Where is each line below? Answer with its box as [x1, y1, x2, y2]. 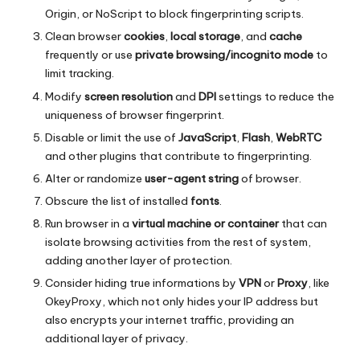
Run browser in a [45, 215, 132, 231]
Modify [45, 88, 84, 104]
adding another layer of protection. [45, 252, 232, 268]
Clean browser [45, 29, 124, 44]
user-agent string [145, 170, 239, 186]
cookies [124, 29, 165, 44]
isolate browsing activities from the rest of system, [45, 234, 311, 249]
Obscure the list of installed [45, 193, 190, 208]
